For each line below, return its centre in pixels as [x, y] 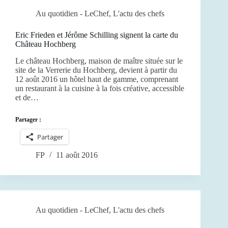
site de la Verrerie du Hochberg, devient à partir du [96, 70]
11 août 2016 [77, 155]
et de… [27, 98]
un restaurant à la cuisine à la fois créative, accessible [100, 89]
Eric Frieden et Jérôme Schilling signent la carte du [97, 35]
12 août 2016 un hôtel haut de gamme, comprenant [97, 79]
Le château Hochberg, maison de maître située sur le [99, 61]
